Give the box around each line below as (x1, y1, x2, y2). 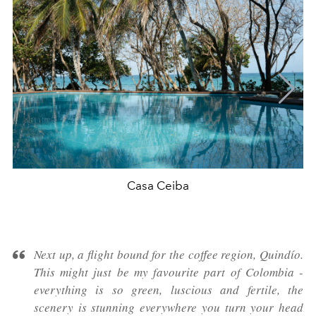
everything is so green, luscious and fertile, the (34, 281, 303, 298)
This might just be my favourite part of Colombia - (34, 264, 303, 281)
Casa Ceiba (127, 178, 189, 193)
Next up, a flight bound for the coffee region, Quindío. (34, 246, 303, 263)
